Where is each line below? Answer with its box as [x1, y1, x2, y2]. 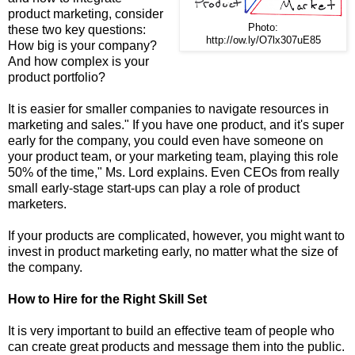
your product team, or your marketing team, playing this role [8, 149, 338, 163]
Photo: [248, 21, 278, 33]
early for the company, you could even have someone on [8, 133, 323, 147]
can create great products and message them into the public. [8, 339, 345, 353]
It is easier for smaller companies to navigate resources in [8, 101, 329, 116]
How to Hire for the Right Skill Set [8, 292, 207, 306]
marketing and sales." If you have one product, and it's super [8, 117, 344, 132]
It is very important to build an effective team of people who [8, 323, 334, 338]
